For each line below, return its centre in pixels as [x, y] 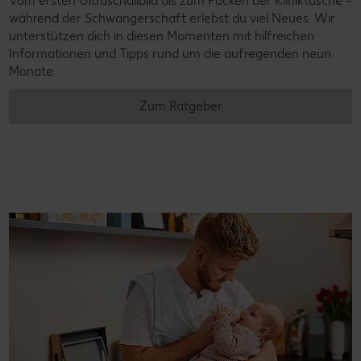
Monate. [32, 71]
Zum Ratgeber [180, 106]
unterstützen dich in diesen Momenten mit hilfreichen [162, 35]
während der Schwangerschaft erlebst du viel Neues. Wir [172, 18]
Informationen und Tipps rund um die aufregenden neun [170, 53]
